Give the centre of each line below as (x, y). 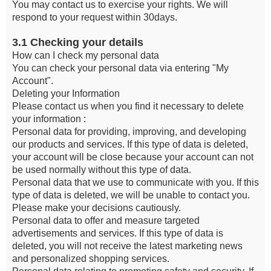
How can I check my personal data (86, 55)
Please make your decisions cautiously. (96, 208)
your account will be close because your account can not (133, 157)
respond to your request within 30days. (95, 17)
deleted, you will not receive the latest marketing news (127, 246)
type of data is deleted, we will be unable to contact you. (131, 195)
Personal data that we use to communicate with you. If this (135, 182)
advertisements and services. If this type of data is (118, 233)
